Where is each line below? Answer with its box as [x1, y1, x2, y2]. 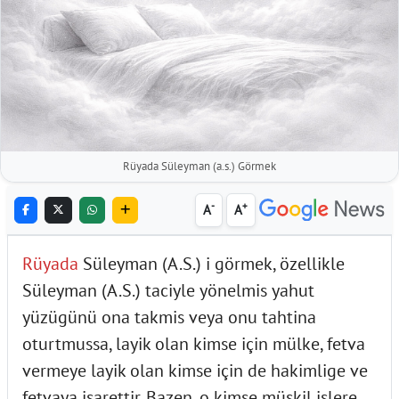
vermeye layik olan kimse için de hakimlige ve [22, 358, 368, 382]
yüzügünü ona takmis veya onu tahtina [22, 305, 316, 329]
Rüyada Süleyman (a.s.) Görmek [123, 158, 276, 174]
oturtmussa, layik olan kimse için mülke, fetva [22, 331, 365, 355]
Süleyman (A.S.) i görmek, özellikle [78, 251, 345, 275]
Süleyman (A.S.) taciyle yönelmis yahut [22, 278, 314, 302]
